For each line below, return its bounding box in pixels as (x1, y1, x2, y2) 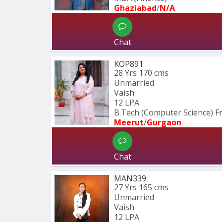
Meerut (114, 116, 144, 128)
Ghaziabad (114, 2, 157, 13)
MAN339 (114, 172, 146, 184)
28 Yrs (114, 67, 137, 78)
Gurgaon (147, 116, 181, 128)
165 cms (139, 181, 168, 193)
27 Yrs (114, 181, 137, 193)
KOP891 (114, 58, 143, 69)
